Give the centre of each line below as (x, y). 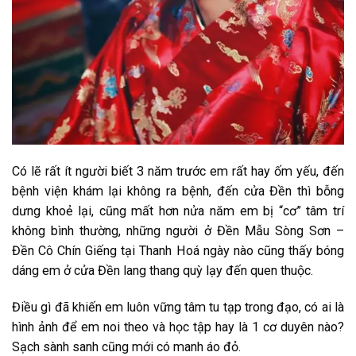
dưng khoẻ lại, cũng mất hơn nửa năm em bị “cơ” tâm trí (178, 211)
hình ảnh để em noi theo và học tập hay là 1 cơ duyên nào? (178, 327)
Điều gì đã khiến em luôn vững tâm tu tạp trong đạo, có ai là (178, 307)
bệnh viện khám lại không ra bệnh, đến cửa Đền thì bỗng (178, 191)
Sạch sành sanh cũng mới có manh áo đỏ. (126, 346)
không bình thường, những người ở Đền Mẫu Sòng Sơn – (178, 230)
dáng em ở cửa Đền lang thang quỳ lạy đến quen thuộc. (163, 270)
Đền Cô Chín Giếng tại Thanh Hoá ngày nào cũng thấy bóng (178, 250)
